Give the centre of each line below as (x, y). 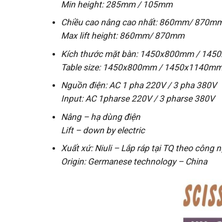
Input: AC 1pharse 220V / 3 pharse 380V (138, 99)
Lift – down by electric (103, 130)
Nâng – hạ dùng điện (100, 117)
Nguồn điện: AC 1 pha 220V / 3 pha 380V (139, 85)
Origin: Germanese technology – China (134, 162)
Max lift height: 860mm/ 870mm (122, 36)
